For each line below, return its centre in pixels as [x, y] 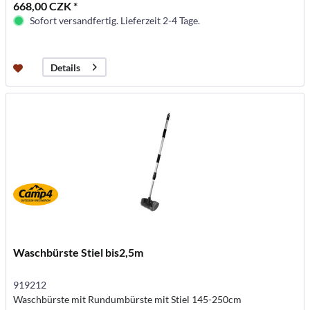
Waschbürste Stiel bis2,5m [79, 253]
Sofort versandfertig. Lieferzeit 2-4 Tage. [115, 21]
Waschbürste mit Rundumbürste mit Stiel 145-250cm [128, 300]
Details [66, 67]
